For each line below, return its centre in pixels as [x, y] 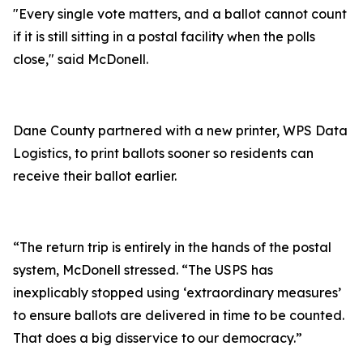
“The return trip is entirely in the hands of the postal [172, 247]
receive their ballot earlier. [95, 176]
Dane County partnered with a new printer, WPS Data [180, 130]
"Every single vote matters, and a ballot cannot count [180, 14]
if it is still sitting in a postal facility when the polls [164, 36]
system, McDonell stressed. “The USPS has [143, 270]
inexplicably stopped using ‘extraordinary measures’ [177, 293]
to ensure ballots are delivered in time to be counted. [179, 315]
